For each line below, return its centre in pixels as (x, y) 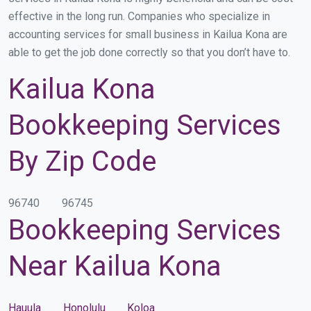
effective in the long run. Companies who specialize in (139, 16)
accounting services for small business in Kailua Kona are (148, 34)
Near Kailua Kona (115, 266)
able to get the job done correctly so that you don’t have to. (149, 52)
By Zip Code (82, 161)
